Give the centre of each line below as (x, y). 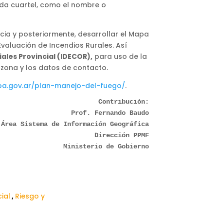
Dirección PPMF (122, 135)
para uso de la (120, 56)
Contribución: (124, 101)
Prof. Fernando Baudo (110, 113)
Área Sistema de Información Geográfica (75, 124)
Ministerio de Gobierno (106, 146)
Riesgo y (30, 196)
